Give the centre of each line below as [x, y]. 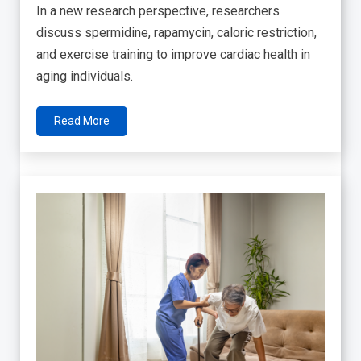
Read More [82, 120]
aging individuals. [85, 76]
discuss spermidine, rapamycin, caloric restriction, [176, 32]
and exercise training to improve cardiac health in [173, 54]
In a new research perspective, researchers [158, 10]
